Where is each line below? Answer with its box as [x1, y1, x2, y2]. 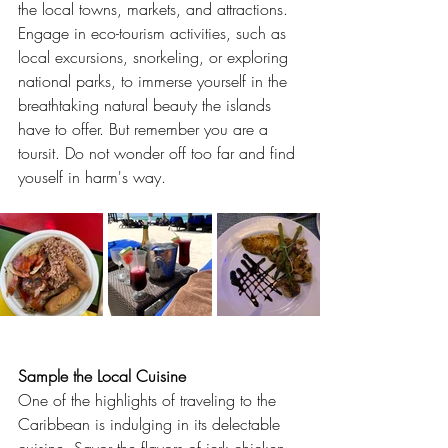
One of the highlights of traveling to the [18, 389, 281, 411]
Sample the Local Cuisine [18, 365, 186, 387]
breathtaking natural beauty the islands [18, 94, 276, 116]
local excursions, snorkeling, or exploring [18, 46, 293, 68]
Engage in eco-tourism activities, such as [18, 22, 291, 44]
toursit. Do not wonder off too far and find [18, 142, 300, 164]
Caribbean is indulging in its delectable [18, 413, 285, 435]
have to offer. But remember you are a [18, 118, 273, 140]
